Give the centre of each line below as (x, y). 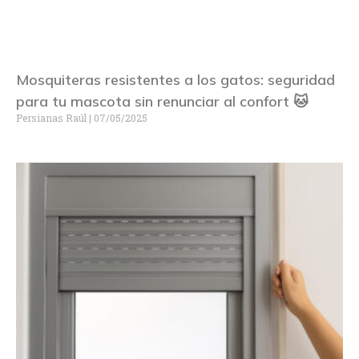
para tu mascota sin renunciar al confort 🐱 (162, 101)
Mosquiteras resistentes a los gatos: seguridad (175, 79)
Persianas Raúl (52, 117)
